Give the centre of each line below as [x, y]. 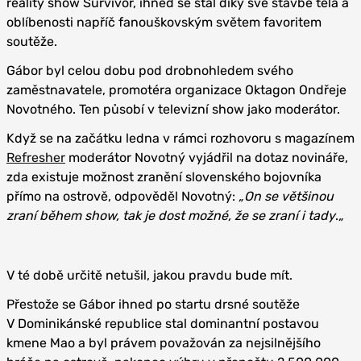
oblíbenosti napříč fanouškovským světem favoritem [164, 22]
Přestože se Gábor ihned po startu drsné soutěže [153, 304]
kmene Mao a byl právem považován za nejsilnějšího [164, 342]
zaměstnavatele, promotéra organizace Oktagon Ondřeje [176, 89]
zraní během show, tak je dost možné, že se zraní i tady [171, 215]
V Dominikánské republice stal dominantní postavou [163, 323]
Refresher [36, 157]
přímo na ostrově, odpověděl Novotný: [122, 196]
